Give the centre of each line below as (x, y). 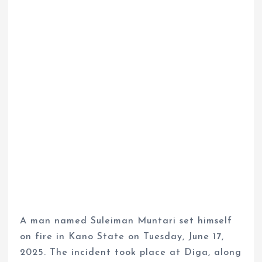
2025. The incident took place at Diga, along (131, 252)
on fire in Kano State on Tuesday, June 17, (122, 237)
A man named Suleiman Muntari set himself (126, 221)
